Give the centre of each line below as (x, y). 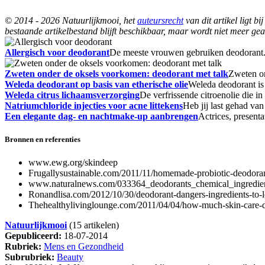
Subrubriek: (30, 257)
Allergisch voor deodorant (57, 52)
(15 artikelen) (93, 225)
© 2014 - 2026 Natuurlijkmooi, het (71, 20)
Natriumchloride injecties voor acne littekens (94, 105)
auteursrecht (160, 20)
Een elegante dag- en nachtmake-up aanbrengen (101, 116)
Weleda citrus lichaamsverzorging (72, 95)
